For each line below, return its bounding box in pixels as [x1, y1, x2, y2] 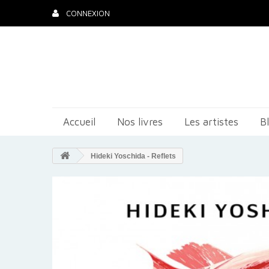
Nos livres [117, 116, 163, 128]
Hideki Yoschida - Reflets [89, 152, 176, 160]
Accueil [63, 116, 95, 128]
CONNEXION [64, 8, 110, 18]
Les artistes [184, 116, 238, 128]
